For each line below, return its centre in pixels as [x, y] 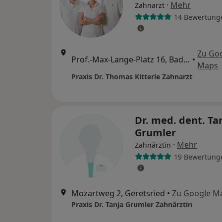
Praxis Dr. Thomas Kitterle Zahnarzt [132, 77]
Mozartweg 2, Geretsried [118, 193]
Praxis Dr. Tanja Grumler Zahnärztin [132, 204]
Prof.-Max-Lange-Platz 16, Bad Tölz [187, 59]
